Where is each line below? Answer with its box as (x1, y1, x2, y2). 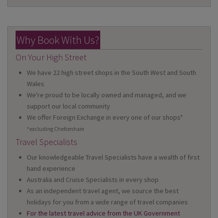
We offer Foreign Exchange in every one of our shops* (27, 112, 183, 122)
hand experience (27, 163, 76, 173)
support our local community (27, 101, 110, 110)
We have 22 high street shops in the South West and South (27, 68, 197, 77)
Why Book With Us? (17, 33, 99, 47)
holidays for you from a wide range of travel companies (27, 197, 188, 206)
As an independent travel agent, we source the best (27, 186, 179, 195)
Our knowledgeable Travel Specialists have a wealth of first (27, 152, 200, 162)
